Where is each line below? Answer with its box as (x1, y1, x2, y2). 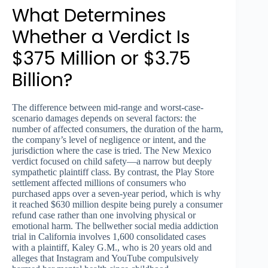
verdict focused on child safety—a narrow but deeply (12, 156, 212, 167)
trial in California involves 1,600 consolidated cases (12, 232, 206, 242)
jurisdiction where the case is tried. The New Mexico (12, 145, 211, 156)
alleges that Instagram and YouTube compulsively (12, 253, 199, 264)
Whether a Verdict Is (12, 25, 190, 50)
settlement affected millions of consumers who (12, 178, 186, 188)
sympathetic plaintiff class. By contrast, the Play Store (12, 167, 214, 178)
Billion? (12, 68, 72, 93)
